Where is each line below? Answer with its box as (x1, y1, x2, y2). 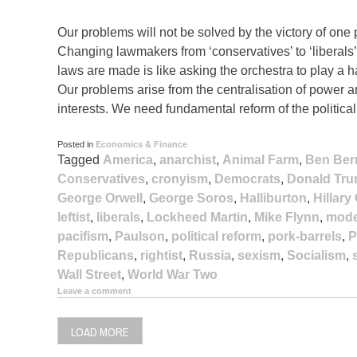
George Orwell (57, 191, 143, 206)
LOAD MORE (71, 320, 129, 343)
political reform (171, 229, 261, 244)
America (103, 153, 153, 167)
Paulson (115, 229, 165, 244)
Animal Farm (222, 153, 299, 167)
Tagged (57, 153, 103, 167)
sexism (237, 249, 280, 263)
